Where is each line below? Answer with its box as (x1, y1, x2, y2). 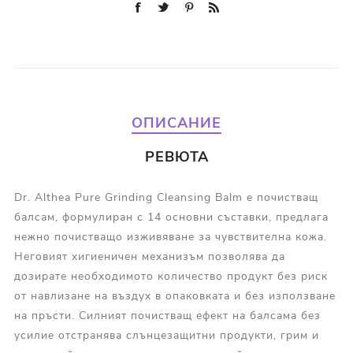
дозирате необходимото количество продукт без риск (13, 268, 328, 284)
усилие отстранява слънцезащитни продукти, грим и (13, 327, 319, 343)
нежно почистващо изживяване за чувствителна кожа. (13, 229, 327, 244)
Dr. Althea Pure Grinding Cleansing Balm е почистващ (13, 189, 318, 205)
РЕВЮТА (144, 147, 209, 166)
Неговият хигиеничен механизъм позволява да (13, 248, 285, 264)
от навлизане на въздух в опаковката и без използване (13, 288, 336, 303)
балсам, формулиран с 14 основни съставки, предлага (13, 209, 329, 225)
